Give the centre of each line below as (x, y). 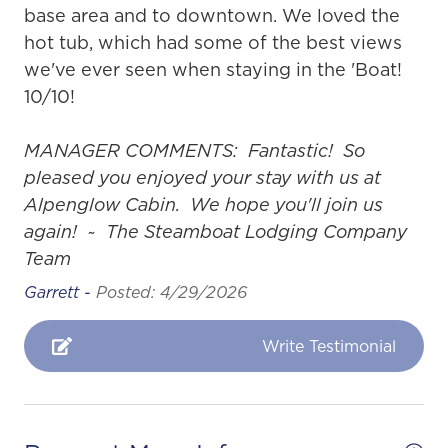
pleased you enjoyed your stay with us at (202, 177)
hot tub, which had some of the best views (213, 42)
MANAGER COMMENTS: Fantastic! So (194, 150)
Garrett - (60, 291)
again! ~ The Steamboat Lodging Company (215, 231)
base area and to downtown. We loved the (212, 15)
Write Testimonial (329, 345)
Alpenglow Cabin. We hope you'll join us (203, 204)
